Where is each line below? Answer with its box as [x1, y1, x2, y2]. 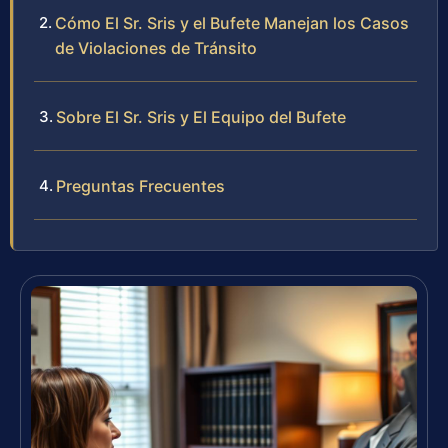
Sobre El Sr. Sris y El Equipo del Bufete [56, 106, 346, 127]
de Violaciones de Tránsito [55, 37, 257, 58]
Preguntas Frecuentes [56, 175, 225, 196]
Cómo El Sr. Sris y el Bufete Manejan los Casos [55, 12, 409, 33]
